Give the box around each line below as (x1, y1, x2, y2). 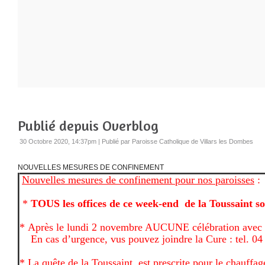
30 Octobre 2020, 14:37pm (20, 137, 96, 145)
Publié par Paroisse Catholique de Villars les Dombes (102, 137, 253, 145)
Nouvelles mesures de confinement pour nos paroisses (22, 173, 254, 186)
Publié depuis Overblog (18, 117, 159, 134)
